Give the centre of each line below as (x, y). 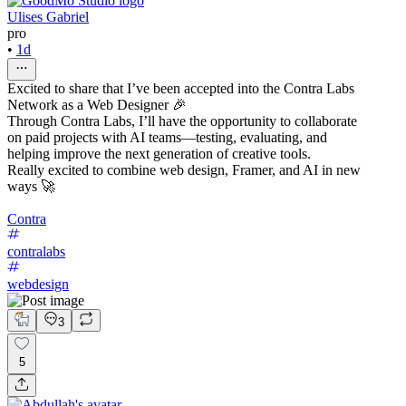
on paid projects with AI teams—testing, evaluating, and (167, 137)
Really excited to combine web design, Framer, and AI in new (184, 169)
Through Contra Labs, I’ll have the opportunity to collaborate (182, 121)
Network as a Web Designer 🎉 (97, 104)
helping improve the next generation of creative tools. (159, 153)
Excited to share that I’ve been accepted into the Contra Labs (181, 88)
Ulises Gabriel (48, 16)
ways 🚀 (31, 186)
